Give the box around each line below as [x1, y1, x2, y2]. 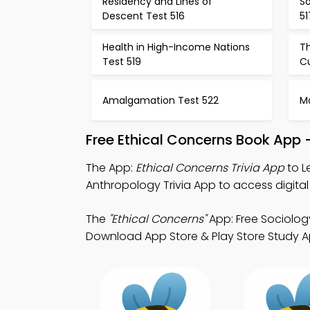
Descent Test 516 [102, 9, 185, 23]
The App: [86, 160, 136, 176]
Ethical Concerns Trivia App [136, 160, 284, 176]
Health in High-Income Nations [102, 40, 250, 54]
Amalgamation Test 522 [102, 93, 219, 107]
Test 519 [102, 55, 141, 69]
